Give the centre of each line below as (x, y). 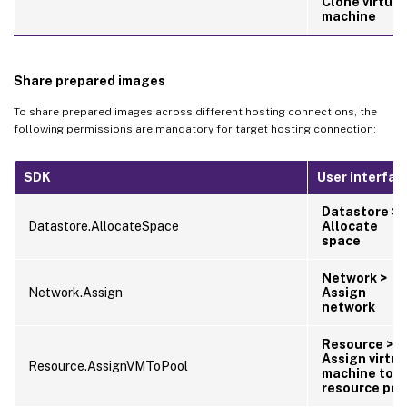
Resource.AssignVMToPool (108, 366)
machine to (357, 373)
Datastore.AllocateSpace (104, 226)
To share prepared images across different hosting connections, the (195, 111)
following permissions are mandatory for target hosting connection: (195, 129)
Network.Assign (75, 292)
